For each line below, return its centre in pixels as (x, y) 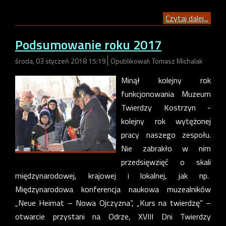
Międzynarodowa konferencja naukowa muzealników (113, 189)
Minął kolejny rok (166, 80)
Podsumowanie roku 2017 (88, 44)
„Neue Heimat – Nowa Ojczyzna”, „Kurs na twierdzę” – (113, 203)
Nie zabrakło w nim (166, 148)
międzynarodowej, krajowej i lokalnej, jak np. (113, 175)
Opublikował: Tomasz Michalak (157, 61)
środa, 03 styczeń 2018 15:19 (61, 61)
